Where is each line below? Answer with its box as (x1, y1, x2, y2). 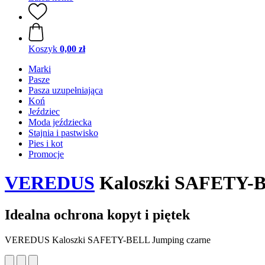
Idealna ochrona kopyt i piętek (5, 206, 190, 222)
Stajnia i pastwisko (28, 128, 98, 138)
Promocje (28, 149, 64, 159)
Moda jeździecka (28, 117, 92, 127)
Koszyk (28, 44, 57, 54)
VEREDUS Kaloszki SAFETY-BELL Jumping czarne (5, 234, 211, 245)
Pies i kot (28, 138, 63, 148)
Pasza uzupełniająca (28, 85, 103, 95)
